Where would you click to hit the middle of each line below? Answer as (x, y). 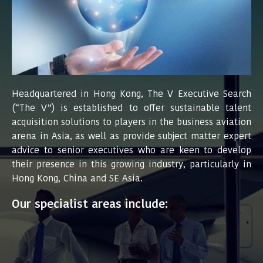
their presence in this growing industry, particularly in (131, 164)
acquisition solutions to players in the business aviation (131, 122)
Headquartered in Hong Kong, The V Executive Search (131, 94)
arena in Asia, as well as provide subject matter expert (131, 136)
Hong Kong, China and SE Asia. (77, 178)
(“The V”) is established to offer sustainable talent (131, 108)
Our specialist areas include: (90, 204)
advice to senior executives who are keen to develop (131, 150)
